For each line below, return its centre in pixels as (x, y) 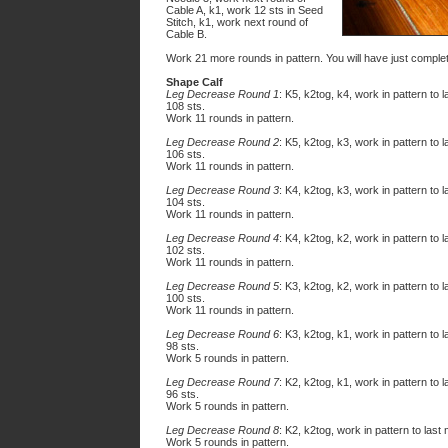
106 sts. (185, 154)
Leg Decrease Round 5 (222, 286)
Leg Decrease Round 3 (222, 190)
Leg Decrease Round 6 (222, 334)
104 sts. (185, 202)
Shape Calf (194, 82)
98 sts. (182, 346)
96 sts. (182, 394)
